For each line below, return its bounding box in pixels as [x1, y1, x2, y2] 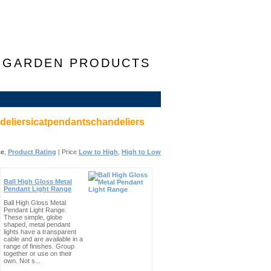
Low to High [79, 148, 118, 155]
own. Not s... [4, 257, 41, 264]
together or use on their [4, 250, 72, 257]
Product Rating [8, 148, 56, 155]
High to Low [122, 148, 161, 155]
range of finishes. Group [4, 243, 74, 250]
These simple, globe [4, 214, 62, 221]
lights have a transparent [4, 228, 76, 235]
